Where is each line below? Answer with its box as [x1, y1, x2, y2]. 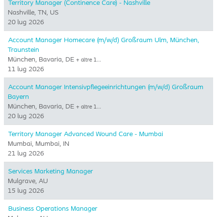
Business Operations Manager [8, 204, 97, 213]
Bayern [8, 92, 29, 101]
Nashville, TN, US [8, 8, 59, 16]
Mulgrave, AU [8, 176, 48, 185]
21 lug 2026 [8, 149, 44, 157]
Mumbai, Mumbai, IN [8, 139, 69, 148]
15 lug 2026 [8, 186, 44, 195]
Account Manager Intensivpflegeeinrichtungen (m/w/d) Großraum [8, 82, 203, 91]
